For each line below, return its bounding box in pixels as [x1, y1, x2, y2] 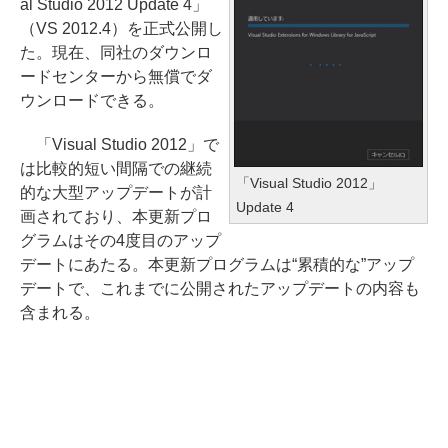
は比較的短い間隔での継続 [20, 160, 212, 177]
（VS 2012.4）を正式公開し [20, 20, 223, 37]
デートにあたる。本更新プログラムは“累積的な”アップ [20, 256, 414, 273]
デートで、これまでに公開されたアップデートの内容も [20, 280, 420, 297]
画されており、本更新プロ [20, 208, 212, 225]
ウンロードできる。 [20, 92, 164, 109]
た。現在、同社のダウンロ [20, 44, 212, 61]
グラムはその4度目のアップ [20, 232, 221, 249]
